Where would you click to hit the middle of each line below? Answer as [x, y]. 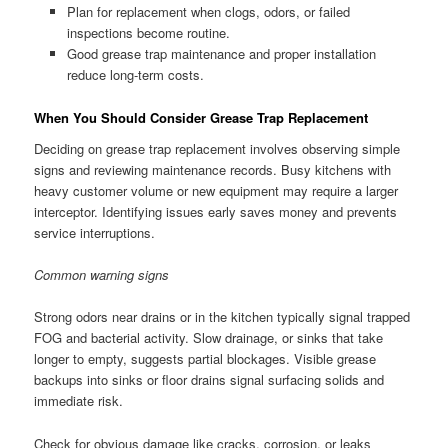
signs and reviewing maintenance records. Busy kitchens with [213, 170]
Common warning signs [102, 275]
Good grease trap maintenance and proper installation [221, 54]
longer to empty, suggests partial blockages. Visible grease [205, 359]
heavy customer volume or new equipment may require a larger [216, 191]
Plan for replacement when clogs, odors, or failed [208, 12]
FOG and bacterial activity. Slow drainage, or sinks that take [209, 338]
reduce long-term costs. [135, 75]
